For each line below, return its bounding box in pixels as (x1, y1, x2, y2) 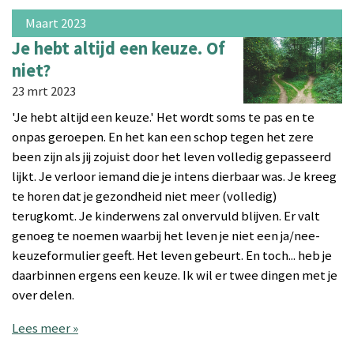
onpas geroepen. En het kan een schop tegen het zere (12, 129, 314, 146)
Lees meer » (12, 320, 78, 337)
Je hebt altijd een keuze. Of (12, 37, 225, 60)
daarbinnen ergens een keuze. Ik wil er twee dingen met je (12, 267, 337, 284)
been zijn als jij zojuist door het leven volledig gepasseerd (12, 149, 331, 166)
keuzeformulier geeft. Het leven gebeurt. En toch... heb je (12, 247, 332, 265)
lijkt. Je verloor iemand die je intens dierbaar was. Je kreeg (12, 168, 337, 186)
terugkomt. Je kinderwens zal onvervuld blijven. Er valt (12, 208, 320, 225)
